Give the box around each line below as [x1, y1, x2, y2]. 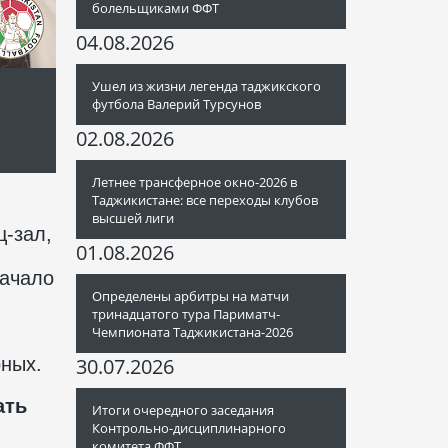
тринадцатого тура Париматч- [92, 305, 280, 323]
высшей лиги [92, 209, 174, 227]
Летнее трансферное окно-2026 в [92, 173, 297, 191]
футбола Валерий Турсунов [92, 95, 261, 113]
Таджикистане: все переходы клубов [92, 191, 318, 209]
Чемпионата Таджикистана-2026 [92, 323, 293, 341]
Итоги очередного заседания [92, 401, 274, 419]
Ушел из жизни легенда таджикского [92, 77, 321, 95]
